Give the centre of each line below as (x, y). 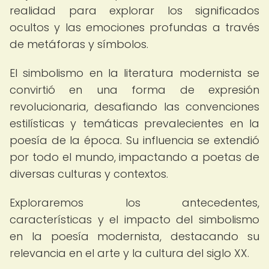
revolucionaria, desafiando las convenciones (134, 107)
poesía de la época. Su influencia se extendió (134, 140)
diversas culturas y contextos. (89, 174)
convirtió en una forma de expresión (134, 90)
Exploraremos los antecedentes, (134, 203)
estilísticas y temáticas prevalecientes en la (134, 123)
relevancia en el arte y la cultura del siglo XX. (129, 253)
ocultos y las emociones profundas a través (134, 27)
